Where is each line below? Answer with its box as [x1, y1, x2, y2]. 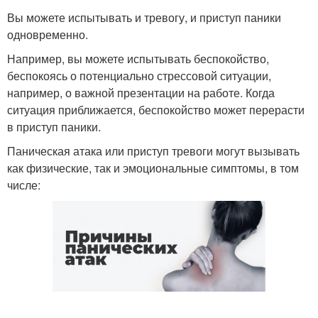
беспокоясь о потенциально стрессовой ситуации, [7, 67, 271, 84]
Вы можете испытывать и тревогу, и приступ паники [7, 9, 281, 26]
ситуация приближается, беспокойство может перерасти [7, 102, 305, 118]
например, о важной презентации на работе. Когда [7, 84, 275, 101]
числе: [7, 177, 40, 193]
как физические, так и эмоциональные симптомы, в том [7, 160, 299, 176]
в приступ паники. [7, 119, 101, 135]
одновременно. [7, 26, 88, 43]
